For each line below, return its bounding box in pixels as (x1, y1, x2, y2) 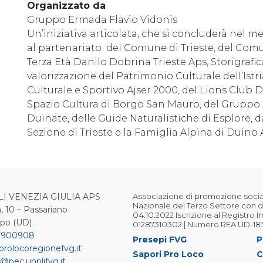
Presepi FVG (133, 234, 187, 245)
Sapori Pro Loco (133, 249, 204, 259)
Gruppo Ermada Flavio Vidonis (27, 14, 177, 25)
